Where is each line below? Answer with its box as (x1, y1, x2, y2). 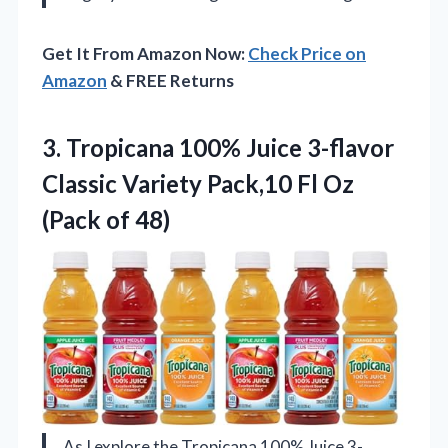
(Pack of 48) (42, 205, 170, 235)
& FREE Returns (107, 70, 234, 92)
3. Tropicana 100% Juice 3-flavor (42, 133, 394, 163)
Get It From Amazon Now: (42, 43, 248, 65)
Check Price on (248, 43, 366, 65)
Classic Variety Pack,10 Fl (42, 169, 323, 199)
